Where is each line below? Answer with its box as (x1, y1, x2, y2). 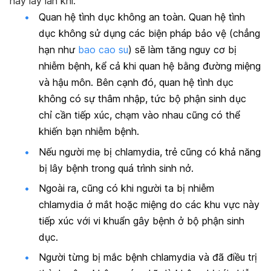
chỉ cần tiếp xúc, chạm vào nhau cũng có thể (39, 109, 240, 122)
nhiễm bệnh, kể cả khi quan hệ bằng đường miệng (39, 60, 261, 73)
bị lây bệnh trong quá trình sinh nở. (39, 162, 194, 174)
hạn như (39, 44, 78, 56)
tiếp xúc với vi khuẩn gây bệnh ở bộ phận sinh (39, 214, 244, 227)
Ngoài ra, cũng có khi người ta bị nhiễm (39, 181, 214, 194)
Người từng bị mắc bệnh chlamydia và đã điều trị (39, 251, 257, 264)
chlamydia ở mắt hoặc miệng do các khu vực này (39, 198, 260, 211)
